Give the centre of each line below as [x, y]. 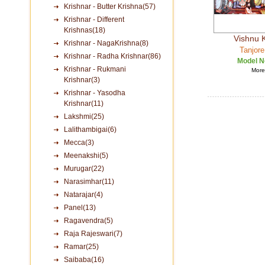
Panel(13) [80, 208]
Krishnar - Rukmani [95, 69]
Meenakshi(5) [86, 156]
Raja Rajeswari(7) [93, 234]
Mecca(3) [79, 143]
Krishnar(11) [84, 104]
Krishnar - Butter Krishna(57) [110, 7]
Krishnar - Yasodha [95, 93]
